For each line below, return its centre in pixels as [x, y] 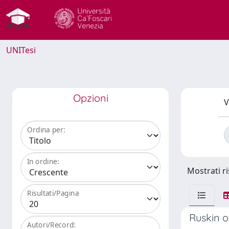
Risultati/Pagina [53, 193]
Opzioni [90, 98]
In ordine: [43, 162]
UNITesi [21, 50]
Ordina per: [46, 130]
